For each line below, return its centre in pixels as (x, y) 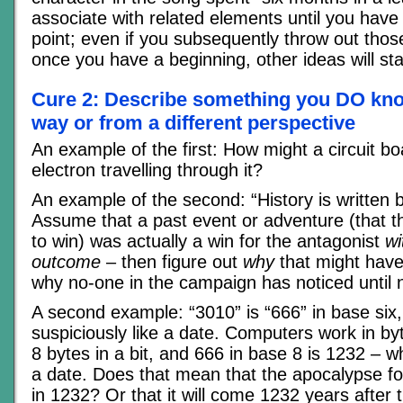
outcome (66, 261)
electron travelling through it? (147, 170)
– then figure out (172, 261)
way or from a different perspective (193, 122)
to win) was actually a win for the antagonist (208, 241)
